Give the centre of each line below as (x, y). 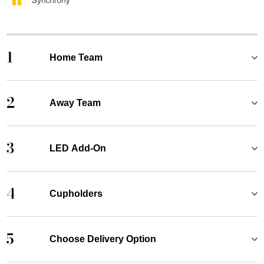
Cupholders (76, 193)
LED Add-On (77, 148)
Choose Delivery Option (103, 239)
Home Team (76, 57)
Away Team (75, 103)
